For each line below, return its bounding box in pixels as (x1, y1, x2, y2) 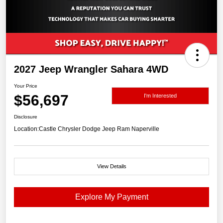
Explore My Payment (75, 193, 148, 202)
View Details (97, 163, 126, 170)
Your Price (14, 83, 37, 89)
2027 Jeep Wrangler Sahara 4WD (14, 64, 168, 75)
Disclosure (14, 114, 37, 120)
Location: (14, 125, 39, 133)
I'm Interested (144, 92, 177, 99)
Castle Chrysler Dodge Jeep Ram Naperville (39, 125, 159, 133)
